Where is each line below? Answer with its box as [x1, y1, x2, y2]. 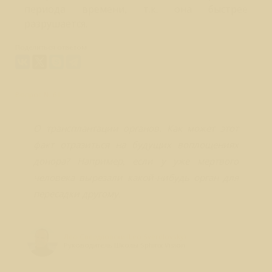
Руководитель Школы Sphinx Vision [64, 240, 185, 250]
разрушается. [24, 17, 87, 30]
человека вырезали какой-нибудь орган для [33, 171, 239, 183]
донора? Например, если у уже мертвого [33, 155, 239, 167]
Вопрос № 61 [15, 90, 61, 99]
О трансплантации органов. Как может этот [33, 122, 239, 134]
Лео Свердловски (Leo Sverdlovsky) [64, 232, 186, 241]
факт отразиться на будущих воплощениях [33, 138, 239, 151]
